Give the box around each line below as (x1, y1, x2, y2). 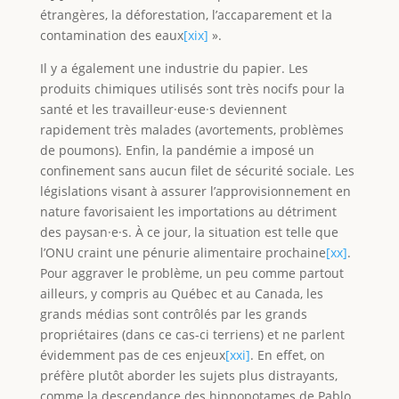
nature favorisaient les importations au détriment (39, 202, 337, 220)
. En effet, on (249, 346, 325, 363)
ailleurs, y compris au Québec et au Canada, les (39, 284, 323, 302)
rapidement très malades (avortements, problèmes (39, 120, 344, 138)
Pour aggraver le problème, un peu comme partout (39, 264, 344, 281)
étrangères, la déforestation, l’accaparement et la (39, 5, 332, 23)
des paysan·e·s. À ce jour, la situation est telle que (39, 223, 338, 240)
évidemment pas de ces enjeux (39, 346, 225, 363)
